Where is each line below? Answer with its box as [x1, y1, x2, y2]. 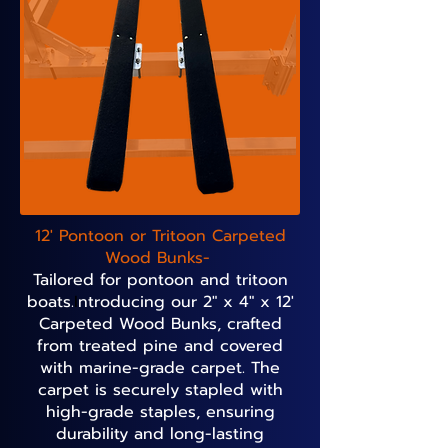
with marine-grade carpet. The [40, 356, 280, 380]
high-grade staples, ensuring [45, 400, 275, 424]
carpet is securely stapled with [37, 378, 283, 402]
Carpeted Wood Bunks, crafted [38, 312, 282, 336]
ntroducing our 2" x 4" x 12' [77, 290, 294, 314]
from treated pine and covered [37, 334, 283, 358]
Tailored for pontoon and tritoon [32, 268, 288, 292]
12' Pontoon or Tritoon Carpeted [34, 224, 286, 248]
